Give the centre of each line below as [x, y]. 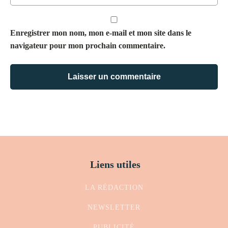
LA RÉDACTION [114, 187]
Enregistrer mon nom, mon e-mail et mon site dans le [101, 33]
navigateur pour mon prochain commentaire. [88, 45]
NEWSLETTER [114, 207]
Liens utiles [115, 164]
